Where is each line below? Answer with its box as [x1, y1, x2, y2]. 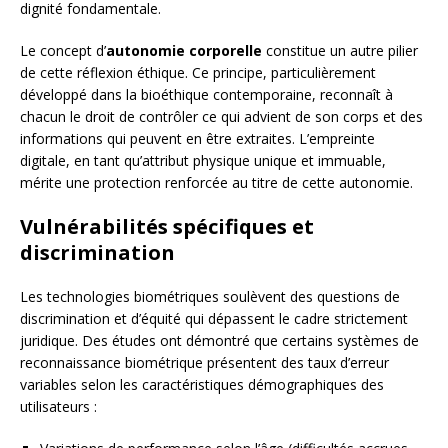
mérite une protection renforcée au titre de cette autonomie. [20, 173, 413, 193]
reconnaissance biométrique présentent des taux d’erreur [20, 353, 389, 373]
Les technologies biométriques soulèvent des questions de [20, 287, 400, 307]
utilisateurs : [20, 397, 97, 417]
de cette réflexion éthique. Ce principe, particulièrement [20, 63, 376, 83]
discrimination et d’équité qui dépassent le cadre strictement [20, 309, 408, 329]
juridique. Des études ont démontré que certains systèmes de [20, 331, 419, 351]
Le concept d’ [20, 41, 106, 61]
